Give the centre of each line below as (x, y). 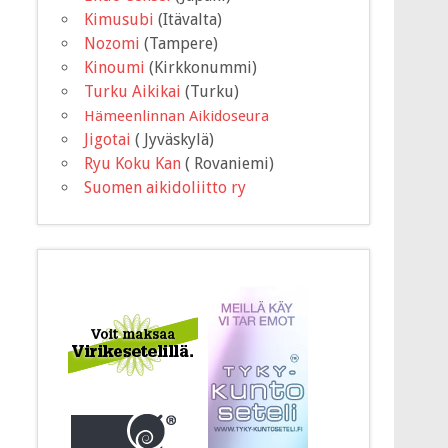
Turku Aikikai (133, 91)
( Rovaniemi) (228, 163)
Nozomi (112, 43)
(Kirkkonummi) (201, 67)
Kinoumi (115, 67)
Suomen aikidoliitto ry (165, 187)
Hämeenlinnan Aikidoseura (177, 115)
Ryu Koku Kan (133, 163)
